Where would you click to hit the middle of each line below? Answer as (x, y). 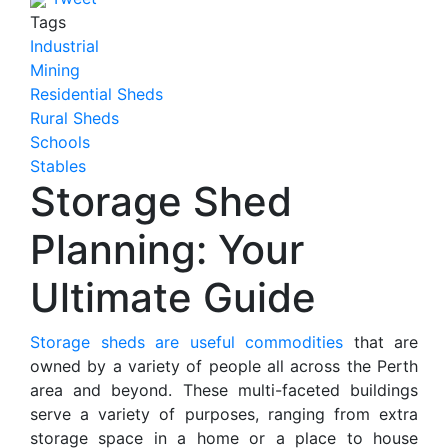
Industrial (64, 46)
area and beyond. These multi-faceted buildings (224, 390)
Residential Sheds (96, 94)
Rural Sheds (74, 118)
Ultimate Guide (173, 297)
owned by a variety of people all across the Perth (224, 366)
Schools (60, 142)
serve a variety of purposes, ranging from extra (224, 414)
